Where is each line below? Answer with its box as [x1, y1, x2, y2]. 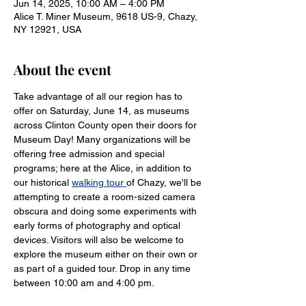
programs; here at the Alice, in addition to [14, 163, 194, 173]
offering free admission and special [14, 148, 167, 159]
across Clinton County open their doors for [14, 120, 199, 130]
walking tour [72, 177, 126, 188]
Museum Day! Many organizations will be [14, 134, 193, 145]
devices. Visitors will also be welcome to [14, 234, 186, 245]
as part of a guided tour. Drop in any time [14, 263, 193, 274]
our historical [14, 177, 72, 188]
